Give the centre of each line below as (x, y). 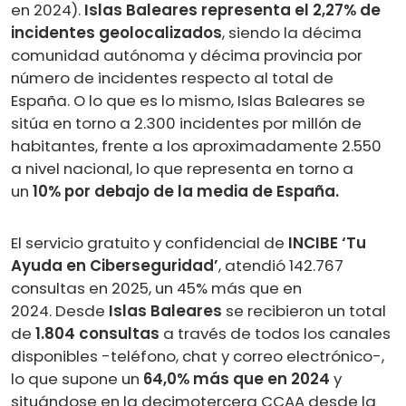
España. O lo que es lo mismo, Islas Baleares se (188, 100)
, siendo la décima (292, 32)
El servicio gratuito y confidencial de (150, 242)
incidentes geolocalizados (116, 32)
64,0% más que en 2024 (237, 378)
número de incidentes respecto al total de (172, 77)
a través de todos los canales (275, 333)
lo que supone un (77, 378)
